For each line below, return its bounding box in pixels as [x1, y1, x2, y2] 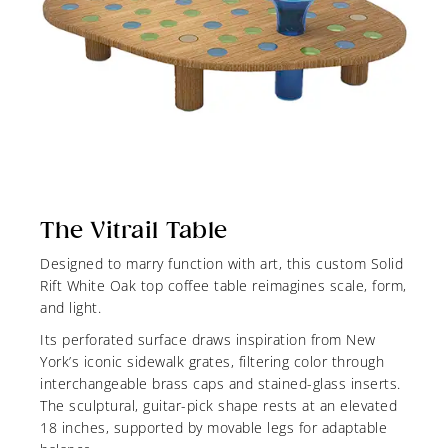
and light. [40, 298, 101, 318]
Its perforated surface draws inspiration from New [40, 330, 376, 350]
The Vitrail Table [40, 217, 228, 244]
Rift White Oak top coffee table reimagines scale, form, [40, 276, 407, 296]
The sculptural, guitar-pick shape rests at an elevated [40, 396, 397, 416]
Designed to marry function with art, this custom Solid [40, 254, 403, 274]
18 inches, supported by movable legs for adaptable [40, 418, 387, 438]
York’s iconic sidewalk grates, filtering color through [40, 352, 384, 372]
